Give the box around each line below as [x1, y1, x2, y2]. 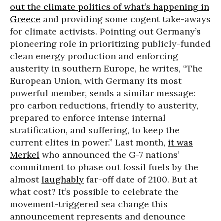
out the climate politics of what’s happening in [10, 1, 209, 12]
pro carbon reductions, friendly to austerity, [10, 100, 198, 111]
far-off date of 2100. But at [84, 174, 197, 185]
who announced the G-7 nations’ [39, 149, 179, 160]
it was [168, 137, 193, 148]
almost [10, 174, 41, 185]
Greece [10, 13, 40, 25]
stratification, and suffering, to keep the [10, 124, 180, 136]
